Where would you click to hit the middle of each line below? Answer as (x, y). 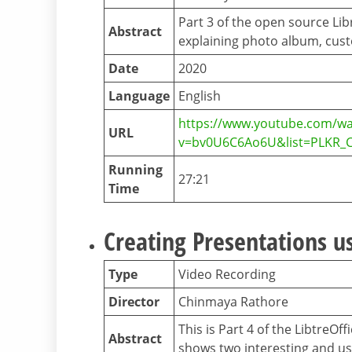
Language (139, 96)
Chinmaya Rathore (233, 302)
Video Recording (227, 275)
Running (136, 170)
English (200, 96)
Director (134, 302)
